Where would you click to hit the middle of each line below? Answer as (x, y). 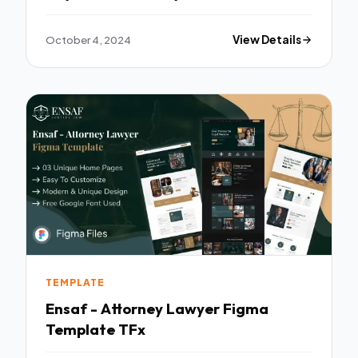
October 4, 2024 (88, 40)
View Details (267, 40)
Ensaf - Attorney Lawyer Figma (157, 308)
